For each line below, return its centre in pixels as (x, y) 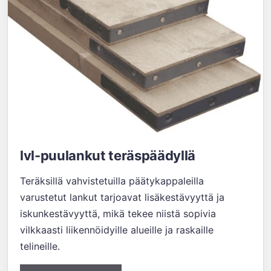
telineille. (40, 246)
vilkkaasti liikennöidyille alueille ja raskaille (117, 230)
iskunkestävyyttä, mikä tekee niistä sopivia (118, 214)
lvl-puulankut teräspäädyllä (108, 155)
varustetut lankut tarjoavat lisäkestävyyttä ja (122, 197)
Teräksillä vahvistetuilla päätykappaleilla (112, 181)
